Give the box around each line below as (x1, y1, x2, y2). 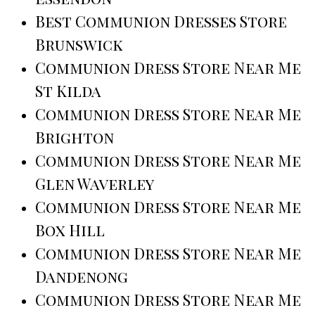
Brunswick (35, 33, 123, 55)
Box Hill (35, 219, 105, 240)
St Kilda (35, 79, 101, 101)
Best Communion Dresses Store (35, 10, 287, 32)
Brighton (35, 126, 114, 148)
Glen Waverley (35, 172, 154, 194)
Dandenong (35, 265, 128, 287)
